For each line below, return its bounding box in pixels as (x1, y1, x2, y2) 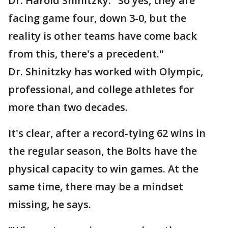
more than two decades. (8, 100, 130, 114)
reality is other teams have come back (8, 29, 197, 43)
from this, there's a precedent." (8, 47, 166, 61)
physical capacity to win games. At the (8, 162, 198, 176)
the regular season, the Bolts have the (8, 144, 197, 158)
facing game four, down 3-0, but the (8, 11, 186, 25)
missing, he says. (8, 197, 94, 211)
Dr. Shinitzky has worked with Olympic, (8, 65, 203, 78)
